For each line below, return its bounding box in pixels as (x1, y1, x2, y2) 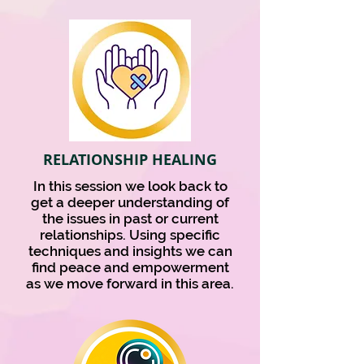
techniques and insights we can (28, 243, 232, 259)
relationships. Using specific (40, 227, 220, 243)
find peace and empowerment (31, 259, 229, 275)
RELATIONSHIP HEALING (43, 149, 217, 170)
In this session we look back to (32, 178, 227, 194)
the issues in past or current (41, 210, 219, 227)
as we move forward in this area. (26, 275, 234, 292)
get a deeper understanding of (31, 194, 229, 210)
